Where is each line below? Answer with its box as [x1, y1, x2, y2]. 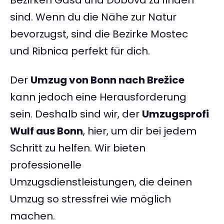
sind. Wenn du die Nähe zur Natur [10, 10, 176, 24]
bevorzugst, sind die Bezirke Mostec [10, 27, 188, 41]
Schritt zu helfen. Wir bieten [10, 141, 145, 155]
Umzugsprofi [142, 107, 209, 121]
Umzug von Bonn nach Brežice [30, 73, 184, 87]
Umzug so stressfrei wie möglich [10, 192, 171, 206]
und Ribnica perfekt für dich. [10, 44, 150, 58]
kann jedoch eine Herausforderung [10, 90, 186, 104]
